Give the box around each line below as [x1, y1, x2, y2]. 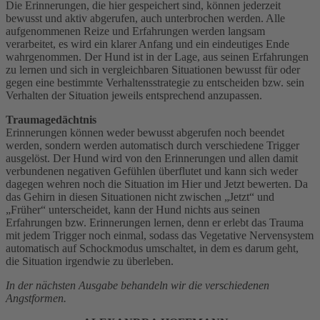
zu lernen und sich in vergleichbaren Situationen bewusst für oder [6, 63, 300, 76]
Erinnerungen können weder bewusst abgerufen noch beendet [6, 126, 284, 139]
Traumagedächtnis [6, 113, 96, 126]
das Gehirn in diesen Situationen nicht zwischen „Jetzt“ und [6, 190, 274, 203]
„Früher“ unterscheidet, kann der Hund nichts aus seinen [6, 203, 260, 216]
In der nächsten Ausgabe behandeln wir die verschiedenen [6, 279, 269, 291]
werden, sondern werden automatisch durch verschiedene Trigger [6, 139, 299, 151]
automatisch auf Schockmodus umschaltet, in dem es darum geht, [6, 241, 299, 254]
